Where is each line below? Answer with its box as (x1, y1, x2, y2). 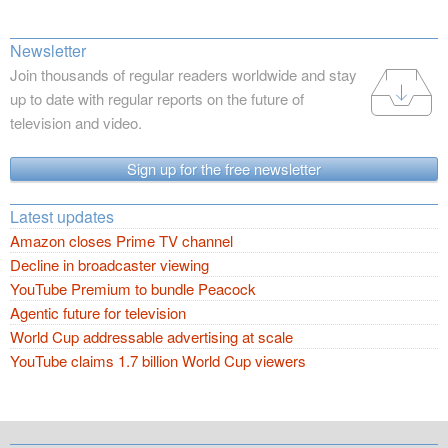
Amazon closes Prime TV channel (10, 230, 233, 252)
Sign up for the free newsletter (127, 158, 321, 180)
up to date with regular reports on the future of (10, 88, 304, 110)
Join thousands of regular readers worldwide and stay (10, 64, 357, 86)
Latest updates (10, 205, 114, 229)
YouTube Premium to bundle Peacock (10, 278, 256, 300)
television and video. (10, 112, 142, 134)
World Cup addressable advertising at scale (10, 326, 293, 348)
